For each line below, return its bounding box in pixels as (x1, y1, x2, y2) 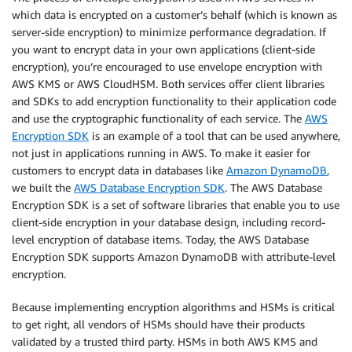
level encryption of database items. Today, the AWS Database (12, 233, 309, 247)
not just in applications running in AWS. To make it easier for (12, 146, 310, 160)
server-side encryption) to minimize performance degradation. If (12, 25, 326, 39)
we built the (12, 181, 74, 195)
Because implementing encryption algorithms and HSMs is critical (12, 300, 335, 314)
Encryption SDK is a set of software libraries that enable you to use (12, 198, 339, 212)
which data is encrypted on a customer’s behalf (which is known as (12, 8, 337, 22)
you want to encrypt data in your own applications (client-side (12, 42, 315, 57)
